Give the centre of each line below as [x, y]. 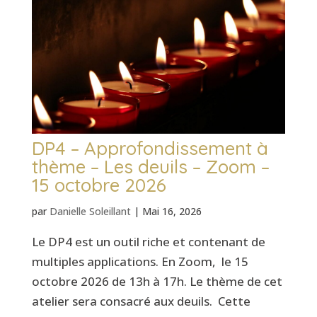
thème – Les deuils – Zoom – [150, 167]
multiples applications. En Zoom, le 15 [140, 262]
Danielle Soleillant [90, 212]
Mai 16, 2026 [172, 212]
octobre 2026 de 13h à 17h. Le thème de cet [157, 282]
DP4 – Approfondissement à [150, 149]
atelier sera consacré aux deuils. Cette [141, 301]
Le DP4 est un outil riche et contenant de [148, 242]
